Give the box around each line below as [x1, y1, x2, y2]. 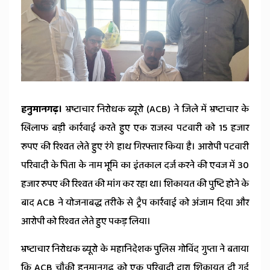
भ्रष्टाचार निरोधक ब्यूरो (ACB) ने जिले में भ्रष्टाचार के [65, 102, 250, 118]
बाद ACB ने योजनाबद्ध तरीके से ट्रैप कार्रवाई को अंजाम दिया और [21, 195, 249, 211]
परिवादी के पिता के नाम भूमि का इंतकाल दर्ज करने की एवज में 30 [21, 158, 249, 174]
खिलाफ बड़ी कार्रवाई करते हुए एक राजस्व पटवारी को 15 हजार [21, 121, 249, 136]
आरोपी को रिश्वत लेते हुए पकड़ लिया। [21, 214, 151, 230]
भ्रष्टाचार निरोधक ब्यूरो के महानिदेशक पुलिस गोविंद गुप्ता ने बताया [21, 242, 249, 257]
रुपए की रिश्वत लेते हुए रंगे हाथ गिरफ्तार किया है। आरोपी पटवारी [21, 139, 249, 155]
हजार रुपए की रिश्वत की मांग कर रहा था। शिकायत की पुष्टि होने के [21, 177, 249, 192]
